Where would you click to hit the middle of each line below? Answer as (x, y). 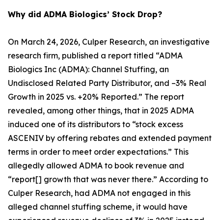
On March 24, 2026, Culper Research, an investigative (109, 42)
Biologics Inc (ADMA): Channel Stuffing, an (88, 69)
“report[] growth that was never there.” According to (108, 179)
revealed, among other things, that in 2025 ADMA (101, 110)
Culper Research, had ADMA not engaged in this (99, 193)
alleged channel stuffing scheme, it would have (98, 207)
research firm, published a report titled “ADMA (95, 55)
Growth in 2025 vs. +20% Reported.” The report (96, 97)
